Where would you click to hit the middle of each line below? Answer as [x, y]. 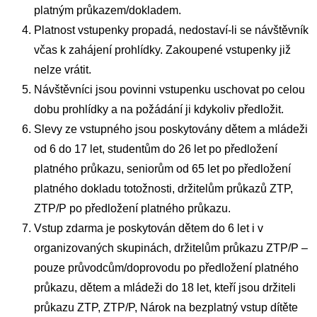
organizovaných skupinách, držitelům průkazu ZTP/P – [171, 248]
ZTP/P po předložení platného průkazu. [132, 209]
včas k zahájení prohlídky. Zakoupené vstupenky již [162, 50]
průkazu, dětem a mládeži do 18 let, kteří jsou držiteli [165, 288]
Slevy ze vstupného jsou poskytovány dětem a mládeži [171, 129]
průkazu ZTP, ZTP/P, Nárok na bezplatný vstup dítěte [166, 308]
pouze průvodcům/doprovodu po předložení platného [166, 268]
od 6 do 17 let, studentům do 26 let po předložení [156, 149]
